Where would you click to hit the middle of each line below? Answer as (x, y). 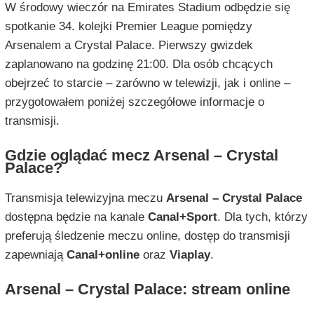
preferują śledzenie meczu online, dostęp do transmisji (147, 236)
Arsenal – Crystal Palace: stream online (147, 289)
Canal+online (103, 255)
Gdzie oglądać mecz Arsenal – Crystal (141, 156)
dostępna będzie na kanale (76, 217)
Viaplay (190, 255)
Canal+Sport (182, 217)
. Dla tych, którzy (262, 217)
